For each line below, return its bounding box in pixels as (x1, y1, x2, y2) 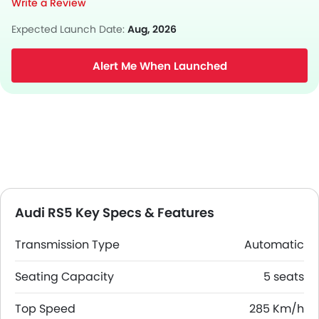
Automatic (244, 236, 304, 253)
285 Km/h (249, 300, 304, 317)
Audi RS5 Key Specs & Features (15, 204, 214, 221)
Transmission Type (15, 236, 120, 253)
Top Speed (15, 300, 75, 317)
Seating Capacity (15, 268, 114, 285)
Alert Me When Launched (92, 58, 227, 73)
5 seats (263, 268, 304, 285)
